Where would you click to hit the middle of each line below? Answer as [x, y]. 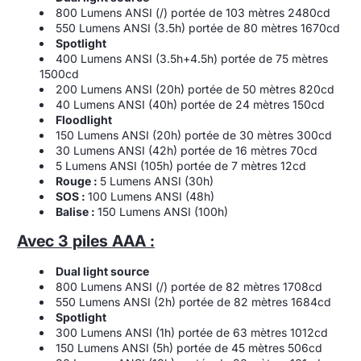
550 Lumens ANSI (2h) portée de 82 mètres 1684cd [193, 301]
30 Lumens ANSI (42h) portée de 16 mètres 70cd [187, 150]
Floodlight [84, 119]
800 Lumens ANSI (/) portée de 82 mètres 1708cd [189, 286]
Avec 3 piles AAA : [86, 241]
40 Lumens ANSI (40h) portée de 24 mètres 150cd [190, 104]
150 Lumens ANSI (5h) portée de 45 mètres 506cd [189, 347]
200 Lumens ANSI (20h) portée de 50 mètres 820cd [195, 89]
